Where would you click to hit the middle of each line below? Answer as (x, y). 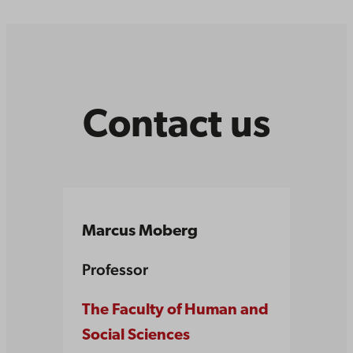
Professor (115, 270)
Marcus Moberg (140, 231)
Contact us (176, 126)
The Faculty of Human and (175, 311)
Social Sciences (136, 336)
